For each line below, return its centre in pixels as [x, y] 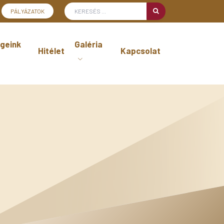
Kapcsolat [140, 51]
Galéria [89, 44]
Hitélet [51, 51]
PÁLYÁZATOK [27, 11]
